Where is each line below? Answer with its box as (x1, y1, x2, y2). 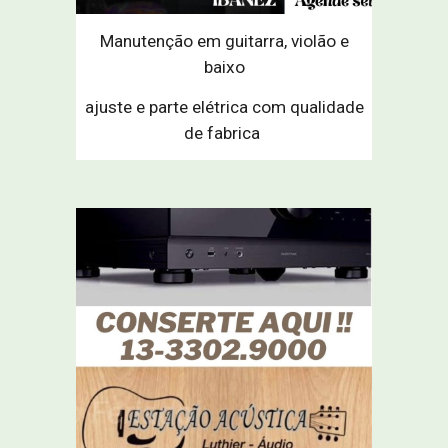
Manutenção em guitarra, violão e (99, 30, 349, 51)
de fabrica (184, 122, 264, 143)
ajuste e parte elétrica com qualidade (84, 96, 364, 117)
